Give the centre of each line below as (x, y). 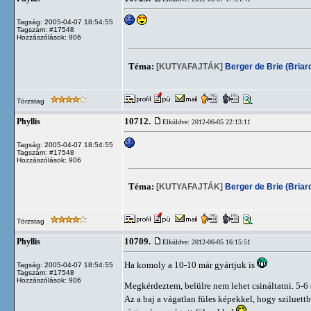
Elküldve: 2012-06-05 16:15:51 (207, 242)
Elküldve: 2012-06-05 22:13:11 (207, 122)
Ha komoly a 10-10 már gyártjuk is (191, 265)
